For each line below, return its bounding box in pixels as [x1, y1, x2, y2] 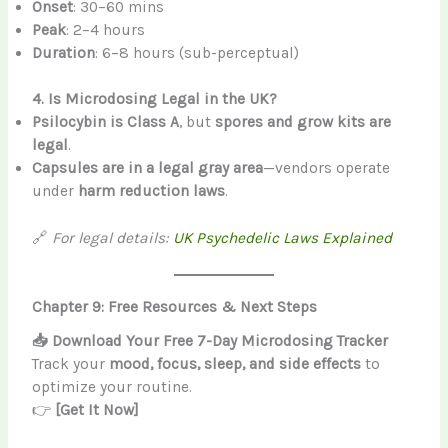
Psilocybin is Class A [32, 113, 180, 132]
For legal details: [52, 228, 174, 247]
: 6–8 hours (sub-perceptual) [95, 44, 300, 63]
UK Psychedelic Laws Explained [173, 228, 393, 247]
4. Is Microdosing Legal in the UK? [32, 90, 278, 109]
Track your [32, 355, 110, 374]
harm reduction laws [78, 182, 226, 201]
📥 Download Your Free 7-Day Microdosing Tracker [32, 332, 389, 351]
